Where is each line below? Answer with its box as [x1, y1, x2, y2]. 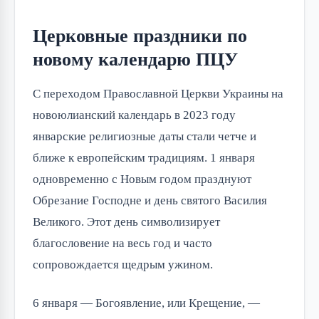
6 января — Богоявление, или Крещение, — [33, 296, 260, 310]
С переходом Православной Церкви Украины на [33, 87, 283, 101]
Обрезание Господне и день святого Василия [33, 194, 267, 208]
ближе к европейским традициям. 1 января [33, 151, 255, 165]
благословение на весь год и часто [33, 236, 212, 251]
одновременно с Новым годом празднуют [33, 172, 251, 187]
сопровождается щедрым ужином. [33, 258, 213, 272]
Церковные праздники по [33, 26, 247, 47]
